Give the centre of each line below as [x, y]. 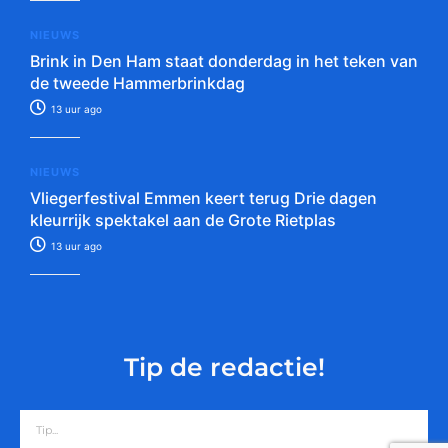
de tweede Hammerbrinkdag [137, 83]
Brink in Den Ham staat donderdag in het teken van [224, 61]
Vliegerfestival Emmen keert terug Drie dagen [203, 198]
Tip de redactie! [224, 367]
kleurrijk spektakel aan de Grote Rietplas [183, 220]
